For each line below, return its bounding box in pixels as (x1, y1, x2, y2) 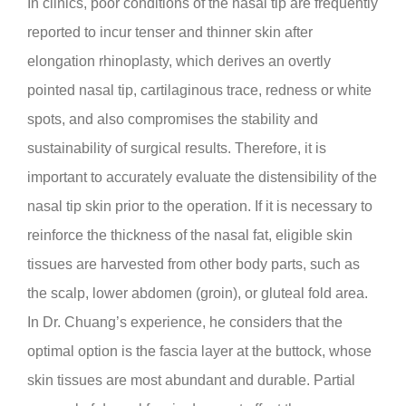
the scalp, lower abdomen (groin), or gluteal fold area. (27, 285, 368, 301)
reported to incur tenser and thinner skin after (27, 24, 313, 40)
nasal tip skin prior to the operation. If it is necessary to (27, 198, 372, 214)
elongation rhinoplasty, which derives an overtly (27, 53, 331, 69)
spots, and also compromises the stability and (27, 111, 318, 127)
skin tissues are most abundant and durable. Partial (27, 372, 355, 388)
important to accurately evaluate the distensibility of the (27, 169, 377, 185)
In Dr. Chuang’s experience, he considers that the (27, 314, 343, 330)
